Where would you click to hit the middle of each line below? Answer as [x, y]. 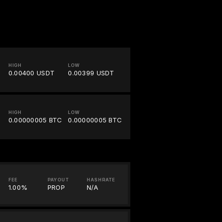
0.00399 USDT [91, 73]
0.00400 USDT [31, 73]
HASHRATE [101, 180]
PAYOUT [58, 180]
